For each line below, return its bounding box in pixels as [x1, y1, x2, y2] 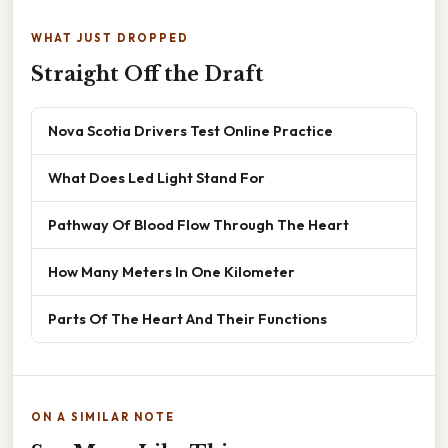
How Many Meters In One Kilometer [48, 261, 295, 281]
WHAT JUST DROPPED [31, 30, 189, 45]
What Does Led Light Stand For [48, 167, 265, 187]
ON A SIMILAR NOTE [31, 409, 175, 424]
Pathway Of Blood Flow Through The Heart [48, 214, 349, 234]
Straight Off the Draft [31, 61, 264, 86]
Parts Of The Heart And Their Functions [48, 308, 327, 328]
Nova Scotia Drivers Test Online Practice [48, 120, 333, 140]
